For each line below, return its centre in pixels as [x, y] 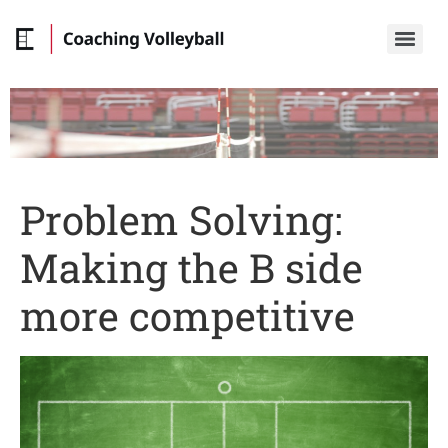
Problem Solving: [181, 219]
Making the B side [191, 267]
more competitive [187, 315]
